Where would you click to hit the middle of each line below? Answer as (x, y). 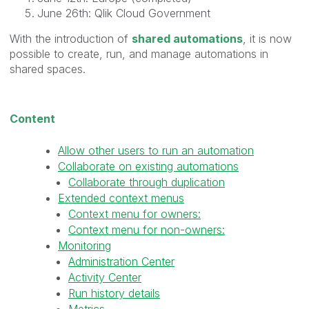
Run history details (114, 293)
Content (32, 118)
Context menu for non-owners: (147, 229)
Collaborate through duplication (147, 182)
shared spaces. (49, 69)
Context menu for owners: (134, 213)
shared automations (187, 38)
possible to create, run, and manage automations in (139, 53)
